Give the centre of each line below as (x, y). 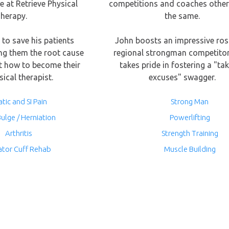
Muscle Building (190, 149)
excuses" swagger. (182, 77)
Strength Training (190, 133)
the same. (182, 16)
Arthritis (18, 133)
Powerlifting (190, 117)
